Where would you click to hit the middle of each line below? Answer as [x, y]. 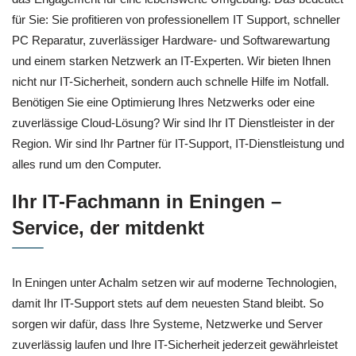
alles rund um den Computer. [87, 164]
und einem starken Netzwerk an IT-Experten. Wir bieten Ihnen [171, 61]
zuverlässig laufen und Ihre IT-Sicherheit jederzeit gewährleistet [175, 344]
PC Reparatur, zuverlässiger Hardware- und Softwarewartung [171, 41]
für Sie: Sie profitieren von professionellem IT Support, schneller [176, 20]
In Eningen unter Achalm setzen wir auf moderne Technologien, [174, 282]
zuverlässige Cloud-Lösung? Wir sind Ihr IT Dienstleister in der [173, 123]
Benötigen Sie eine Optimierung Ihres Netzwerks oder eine [163, 103]
